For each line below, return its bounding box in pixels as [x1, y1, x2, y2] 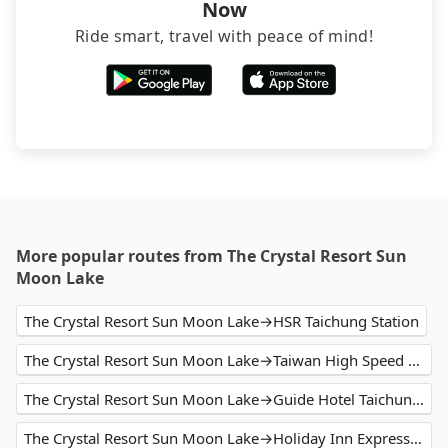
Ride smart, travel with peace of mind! [74, 25, 374, 48]
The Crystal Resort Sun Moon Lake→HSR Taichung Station [24, 311, 419, 332]
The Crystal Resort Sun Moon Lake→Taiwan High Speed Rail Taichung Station [408, 350, 420, 371]
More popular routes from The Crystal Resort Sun [16, 245, 407, 268]
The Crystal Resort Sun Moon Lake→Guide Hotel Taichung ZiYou [412, 389, 424, 410]
